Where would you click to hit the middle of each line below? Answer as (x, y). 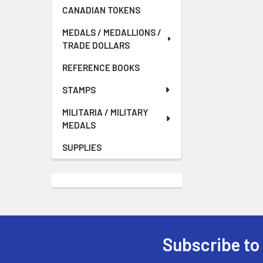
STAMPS (79, 90)
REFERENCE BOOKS (101, 68)
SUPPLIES (82, 147)
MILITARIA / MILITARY (105, 112)
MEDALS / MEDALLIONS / (112, 32)
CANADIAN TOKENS (101, 10)
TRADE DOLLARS (96, 45)
